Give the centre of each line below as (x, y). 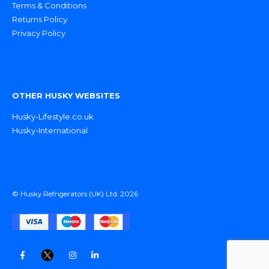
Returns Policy (40, 19)
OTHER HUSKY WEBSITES (66, 95)
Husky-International (50, 130)
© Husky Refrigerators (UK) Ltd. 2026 (75, 194)
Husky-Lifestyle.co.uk (53, 116)
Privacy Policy (39, 33)
